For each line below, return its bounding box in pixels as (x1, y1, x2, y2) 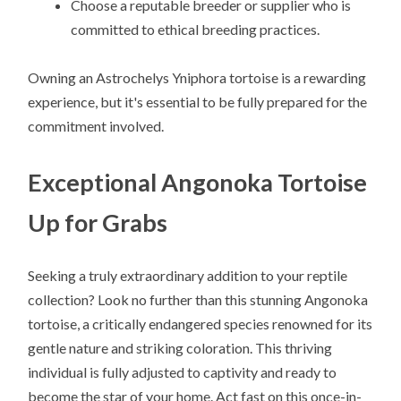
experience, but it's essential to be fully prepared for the (28, 92, 368, 110)
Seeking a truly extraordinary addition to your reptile (28, 266, 348, 284)
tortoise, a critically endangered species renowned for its (28, 314, 373, 332)
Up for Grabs (28, 207, 168, 237)
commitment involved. (28, 116, 165, 134)
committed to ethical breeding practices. (71, 20, 320, 38)
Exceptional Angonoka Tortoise (28, 166, 368, 197)
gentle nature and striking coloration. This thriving (28, 338, 333, 356)
